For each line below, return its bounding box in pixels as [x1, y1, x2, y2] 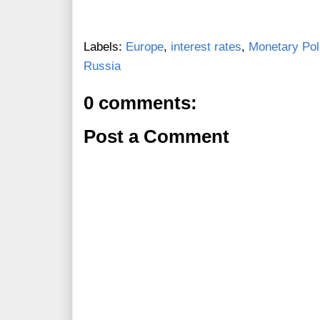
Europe [126, 40, 164, 54]
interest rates [171, 40, 241, 54]
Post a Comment [84, 126, 229, 147]
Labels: [84, 40, 126, 54]
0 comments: [84, 93, 197, 114]
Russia [84, 59, 121, 74]
